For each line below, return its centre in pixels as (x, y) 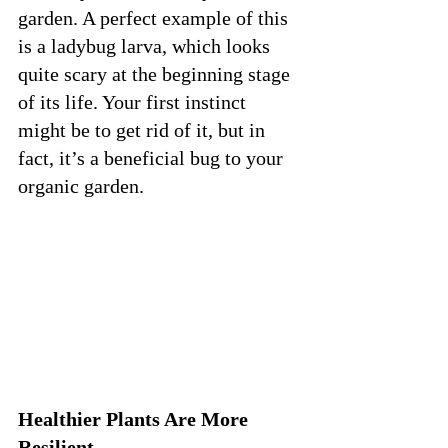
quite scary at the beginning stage (156, 73)
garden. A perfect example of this (155, 17)
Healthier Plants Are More (135, 418)
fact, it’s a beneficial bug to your (153, 157)
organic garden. (83, 185)
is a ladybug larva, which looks (146, 45)
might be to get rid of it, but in (144, 129)
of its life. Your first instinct (134, 101)
